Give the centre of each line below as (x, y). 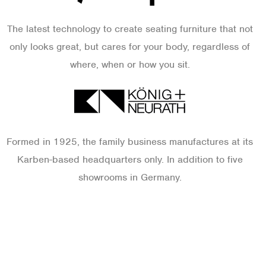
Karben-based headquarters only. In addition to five (130, 159)
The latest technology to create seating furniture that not (130, 29)
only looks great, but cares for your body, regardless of (130, 47)
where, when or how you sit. (130, 64)
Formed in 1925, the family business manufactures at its (130, 142)
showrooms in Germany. (130, 177)
